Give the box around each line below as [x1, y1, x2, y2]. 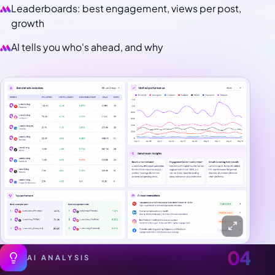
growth [11, 16, 45, 29]
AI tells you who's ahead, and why [11, 41, 164, 54]
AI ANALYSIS [27, 252, 91, 262]
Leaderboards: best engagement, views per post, [11, 1, 242, 15]
